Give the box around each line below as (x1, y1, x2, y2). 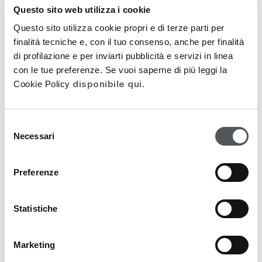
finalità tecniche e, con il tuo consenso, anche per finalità (13, 37, 244, 47)
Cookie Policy (13, 79, 73, 89)
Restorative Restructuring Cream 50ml (29, 120, 211, 133)
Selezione (4, 119, 42, 129)
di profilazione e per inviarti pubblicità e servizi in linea (13, 51, 233, 61)
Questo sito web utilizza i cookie (13, 4, 151, 15)
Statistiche (13, 204, 58, 213)
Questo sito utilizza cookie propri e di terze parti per (13, 23, 225, 33)
